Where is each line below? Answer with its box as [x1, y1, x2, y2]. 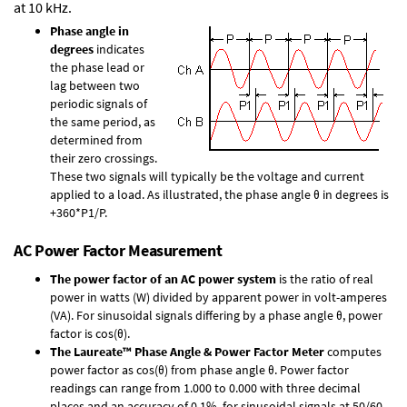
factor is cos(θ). [50, 325, 130, 342]
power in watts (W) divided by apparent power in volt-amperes [50, 289, 387, 305]
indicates [94, 41, 144, 57]
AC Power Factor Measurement [14, 240, 223, 261]
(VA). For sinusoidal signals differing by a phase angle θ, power [50, 307, 382, 323]
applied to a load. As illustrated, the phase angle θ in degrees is [50, 186, 389, 203]
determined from [50, 132, 143, 148]
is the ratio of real [276, 271, 373, 287]
